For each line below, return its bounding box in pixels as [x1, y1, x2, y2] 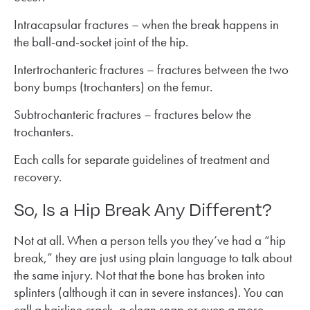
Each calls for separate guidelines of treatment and [14, 150, 270, 168]
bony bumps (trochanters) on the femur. [14, 77, 212, 95]
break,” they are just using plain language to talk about [14, 248, 292, 266]
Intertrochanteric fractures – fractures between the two [14, 60, 289, 78]
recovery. [14, 167, 62, 185]
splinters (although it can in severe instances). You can [14, 283, 284, 301]
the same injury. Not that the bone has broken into [14, 266, 265, 284]
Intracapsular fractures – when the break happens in [14, 15, 279, 33]
